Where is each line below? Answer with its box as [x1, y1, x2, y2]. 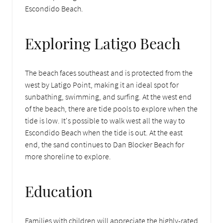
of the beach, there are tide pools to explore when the [25, 103, 198, 113]
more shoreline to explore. [25, 151, 111, 161]
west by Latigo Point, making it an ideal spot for [25, 79, 179, 90]
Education [25, 181, 93, 201]
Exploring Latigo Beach [25, 33, 181, 53]
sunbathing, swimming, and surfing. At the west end [25, 91, 192, 102]
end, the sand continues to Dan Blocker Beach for [25, 139, 184, 149]
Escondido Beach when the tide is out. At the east [25, 127, 183, 137]
